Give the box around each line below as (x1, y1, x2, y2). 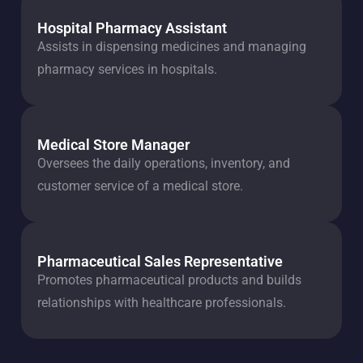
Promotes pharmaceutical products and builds (37, 272, 301, 288)
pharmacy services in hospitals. (37, 62, 217, 77)
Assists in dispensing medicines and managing (37, 39, 306, 54)
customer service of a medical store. (37, 178, 243, 194)
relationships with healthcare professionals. (37, 295, 286, 310)
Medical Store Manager (37, 136, 190, 153)
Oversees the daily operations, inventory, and (37, 156, 290, 171)
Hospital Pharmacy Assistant (37, 19, 227, 36)
